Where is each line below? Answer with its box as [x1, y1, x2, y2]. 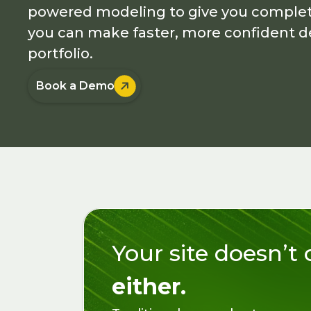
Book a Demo [36, 79, 115, 92]
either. [112, 273, 187, 300]
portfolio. [28, 45, 94, 62]
